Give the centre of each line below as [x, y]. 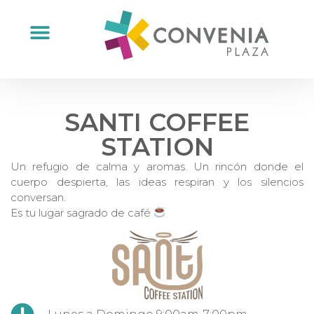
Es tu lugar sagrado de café [82, 212]
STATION [157, 146]
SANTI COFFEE [157, 122]
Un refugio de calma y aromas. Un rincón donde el [157, 166]
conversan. [38, 197]
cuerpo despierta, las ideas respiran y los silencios [157, 182]
